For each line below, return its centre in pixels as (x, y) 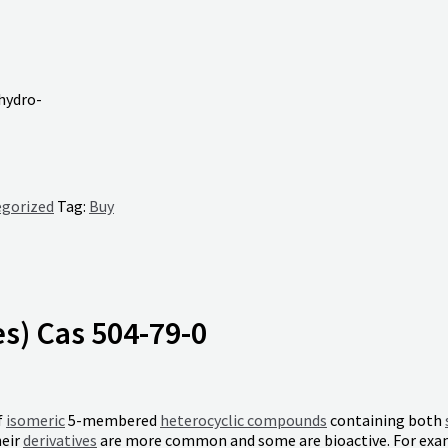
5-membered (112, 420)
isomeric (35, 420)
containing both (386, 420)
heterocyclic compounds (243, 420)
